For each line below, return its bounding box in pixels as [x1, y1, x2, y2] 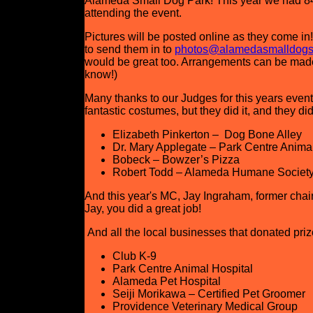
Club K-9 [112, 250, 156, 262]
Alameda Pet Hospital [112, 275, 221, 287]
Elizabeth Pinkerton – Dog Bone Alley [112, 129, 302, 140]
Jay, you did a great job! [84, 203, 201, 214]
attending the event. [84, 7, 182, 19]
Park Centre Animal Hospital [112, 263, 253, 275]
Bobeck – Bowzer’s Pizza [112, 154, 240, 166]
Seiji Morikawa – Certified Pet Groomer [112, 288, 305, 300]
